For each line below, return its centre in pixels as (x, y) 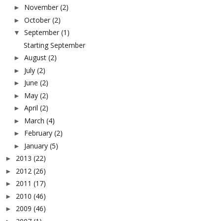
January (36, 146)
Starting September (54, 45)
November (41, 7)
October (37, 20)
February (38, 133)
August (35, 58)
